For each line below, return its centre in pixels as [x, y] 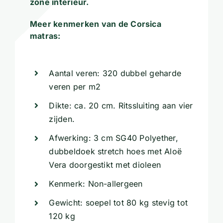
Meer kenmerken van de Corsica [95, 24]
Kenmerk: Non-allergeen [96, 184]
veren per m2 [75, 86]
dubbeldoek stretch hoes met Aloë [115, 151]
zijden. [62, 119]
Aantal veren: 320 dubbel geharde [115, 73]
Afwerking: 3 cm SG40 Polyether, [113, 138]
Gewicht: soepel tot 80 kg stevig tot [118, 203]
